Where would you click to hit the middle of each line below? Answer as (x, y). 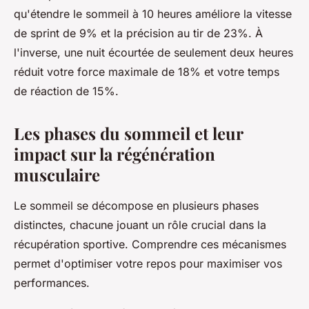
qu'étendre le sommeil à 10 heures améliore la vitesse (153, 13)
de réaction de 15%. (66, 91)
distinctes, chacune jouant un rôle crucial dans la (140, 225)
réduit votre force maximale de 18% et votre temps (147, 71)
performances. (52, 282)
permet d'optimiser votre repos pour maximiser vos (148, 263)
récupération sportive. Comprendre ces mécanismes (150, 244)
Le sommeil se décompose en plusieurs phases (136, 205)
